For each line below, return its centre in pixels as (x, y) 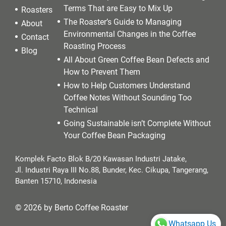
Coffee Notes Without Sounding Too (128, 98)
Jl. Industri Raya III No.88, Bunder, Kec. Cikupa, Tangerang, (112, 170)
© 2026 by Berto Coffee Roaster (72, 208)
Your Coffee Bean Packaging (115, 136)
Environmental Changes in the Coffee (130, 34)
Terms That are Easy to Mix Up (118, 9)
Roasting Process (95, 46)
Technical (81, 110)
